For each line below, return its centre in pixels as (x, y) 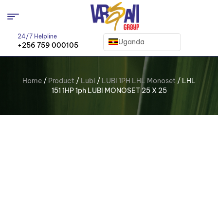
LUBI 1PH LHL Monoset (139, 81)
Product (61, 81)
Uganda (132, 42)
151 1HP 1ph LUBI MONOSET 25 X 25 (109, 91)
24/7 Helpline (37, 36)
